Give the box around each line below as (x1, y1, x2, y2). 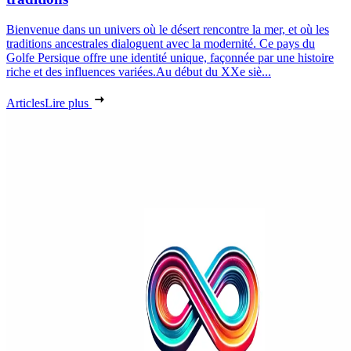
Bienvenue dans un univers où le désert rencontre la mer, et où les (6, 22, 329, 36)
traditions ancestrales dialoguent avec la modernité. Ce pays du (6, 36, 315, 50)
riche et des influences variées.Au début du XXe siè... (6, 64, 271, 78)
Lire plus (45, 96, 92, 110)
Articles (6, 96, 45, 110)
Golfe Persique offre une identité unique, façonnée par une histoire (6, 50, 334, 64)
